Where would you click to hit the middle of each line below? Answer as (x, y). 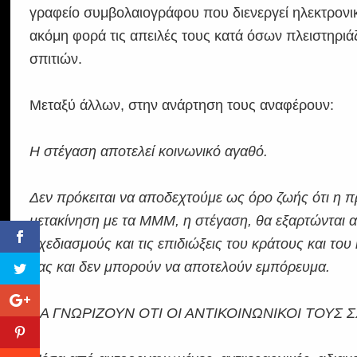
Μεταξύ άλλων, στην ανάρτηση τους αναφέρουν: (182, 105)
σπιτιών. (56, 59)
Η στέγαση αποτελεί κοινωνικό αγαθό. (149, 151)
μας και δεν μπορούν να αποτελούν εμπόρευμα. (180, 267)
